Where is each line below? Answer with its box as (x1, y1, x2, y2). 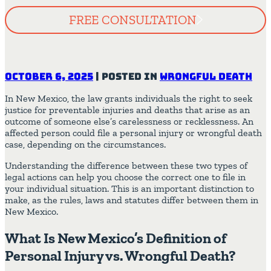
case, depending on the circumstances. (5, 138, 168, 150)
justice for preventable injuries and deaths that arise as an (5, 103, 250, 116)
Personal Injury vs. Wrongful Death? (5, 246, 236, 264)
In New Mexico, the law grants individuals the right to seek (5, 92, 252, 104)
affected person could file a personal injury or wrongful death (5, 126, 262, 139)
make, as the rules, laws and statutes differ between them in (5, 194, 258, 206)
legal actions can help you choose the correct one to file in (5, 171, 246, 183)
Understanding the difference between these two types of (5, 159, 247, 171)
